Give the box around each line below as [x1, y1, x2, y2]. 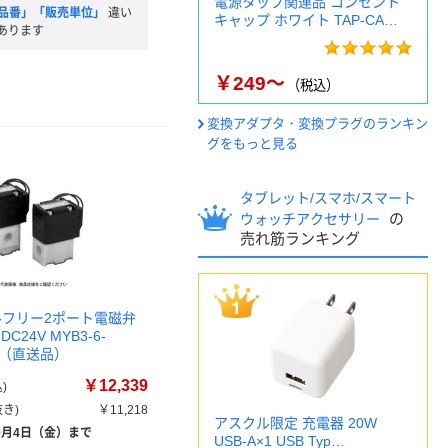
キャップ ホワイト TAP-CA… [214, 12, 398, 28]
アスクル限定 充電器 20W [214, 415, 377, 431]
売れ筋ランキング [240, 230, 360, 247]
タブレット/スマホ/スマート [240, 190, 416, 206]
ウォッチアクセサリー [240, 211, 384, 227]
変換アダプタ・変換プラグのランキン [207, 116, 428, 131]
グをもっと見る [207, 136, 298, 151]
